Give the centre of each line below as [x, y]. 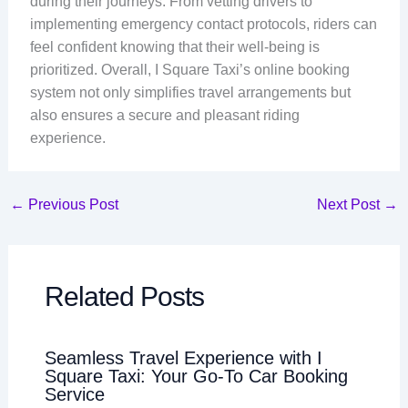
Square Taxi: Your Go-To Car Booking [196, 377]
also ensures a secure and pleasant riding [164, 116]
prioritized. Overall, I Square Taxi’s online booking [189, 70]
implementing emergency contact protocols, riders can [203, 25]
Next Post [351, 205]
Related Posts [124, 297]
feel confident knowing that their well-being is [174, 47]
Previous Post [71, 205]
